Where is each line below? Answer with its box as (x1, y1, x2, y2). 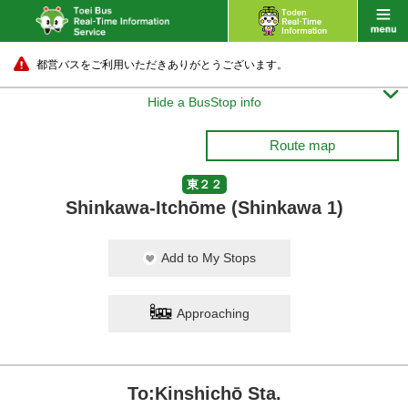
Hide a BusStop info (147, 95, 261, 109)
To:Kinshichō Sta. (127, 383, 281, 403)
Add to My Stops (161, 250, 256, 265)
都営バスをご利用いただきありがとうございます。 (36, 58, 288, 71)
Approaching (177, 306, 250, 321)
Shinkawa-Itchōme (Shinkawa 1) (65, 198, 343, 218)
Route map (270, 138, 335, 153)
